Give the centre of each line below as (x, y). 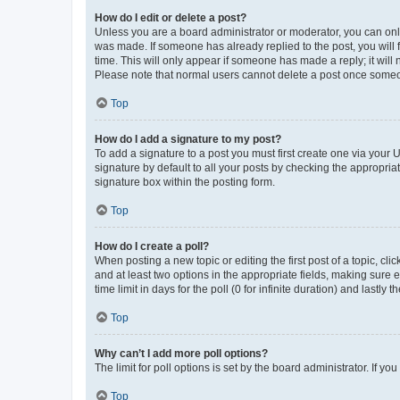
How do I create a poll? (152, 246)
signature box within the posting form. (185, 182)
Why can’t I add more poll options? (181, 353)
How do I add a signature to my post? (188, 139)
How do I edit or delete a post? (171, 17)
